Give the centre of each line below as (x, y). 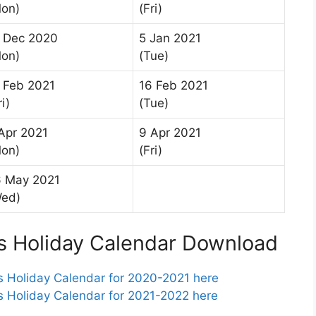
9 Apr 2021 (170, 133)
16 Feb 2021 (174, 86)
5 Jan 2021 (170, 38)
